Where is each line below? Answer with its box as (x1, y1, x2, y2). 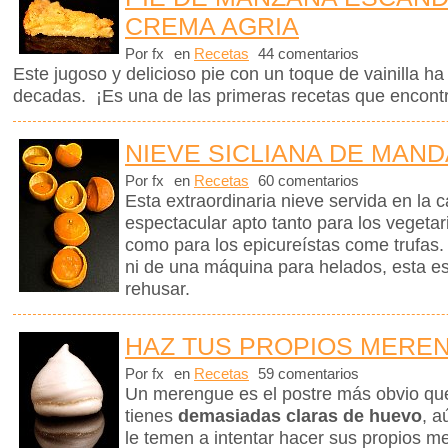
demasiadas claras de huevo (178, 406, 422, 427)
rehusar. (125, 279, 195, 300)
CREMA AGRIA (125, 12, 299, 41)
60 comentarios (254, 173, 359, 190)
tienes (125, 406, 178, 427)
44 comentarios (254, 46, 359, 63)
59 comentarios (254, 366, 359, 383)
